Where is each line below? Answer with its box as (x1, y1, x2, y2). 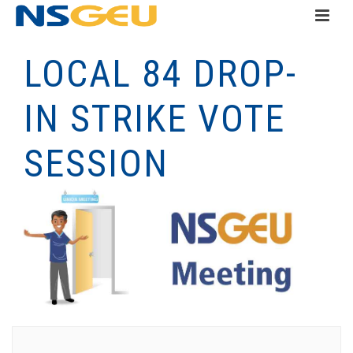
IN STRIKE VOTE (24, 96, 285, 141)
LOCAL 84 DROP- (24, 51, 297, 96)
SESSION (24, 141, 169, 186)
